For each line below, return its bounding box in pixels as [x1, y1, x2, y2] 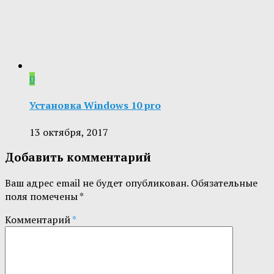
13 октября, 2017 [29, 125, 108, 139]
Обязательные [191, 176, 257, 190]
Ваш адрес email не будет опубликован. [5, 176, 188, 190]
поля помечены [5, 190, 80, 204]
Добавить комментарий [5, 150, 151, 165]
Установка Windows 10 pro [29, 98, 161, 113]
